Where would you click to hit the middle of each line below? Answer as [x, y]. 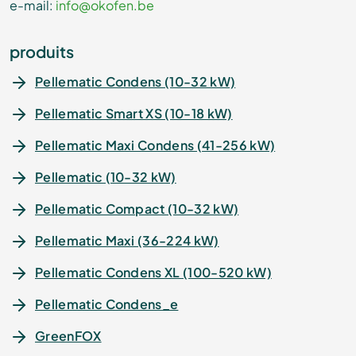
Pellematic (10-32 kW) [106, 177]
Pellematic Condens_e [107, 304]
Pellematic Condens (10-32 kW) [135, 82]
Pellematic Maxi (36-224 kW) [127, 241]
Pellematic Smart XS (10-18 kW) [134, 114]
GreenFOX [68, 336]
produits [42, 52]
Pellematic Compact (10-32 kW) [137, 209]
